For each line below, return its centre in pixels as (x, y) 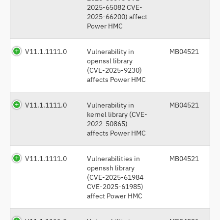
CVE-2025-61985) (115, 186)
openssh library (111, 167)
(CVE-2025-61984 (115, 177)
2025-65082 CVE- (115, 7)
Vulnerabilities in (113, 158)
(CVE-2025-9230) (114, 70)
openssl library (110, 60)
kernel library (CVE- (117, 114)
